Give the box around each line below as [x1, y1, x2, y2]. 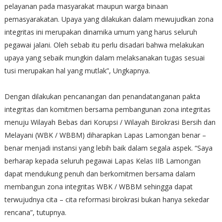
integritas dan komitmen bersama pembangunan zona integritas [4, 104, 211, 114]
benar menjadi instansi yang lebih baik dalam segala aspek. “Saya [4, 143, 213, 153]
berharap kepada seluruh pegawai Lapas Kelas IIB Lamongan [4, 156, 201, 166]
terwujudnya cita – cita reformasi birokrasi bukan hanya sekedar [4, 194, 209, 204]
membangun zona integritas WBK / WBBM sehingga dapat [4, 181, 193, 191]
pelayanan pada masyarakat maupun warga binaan [4, 1, 168, 11]
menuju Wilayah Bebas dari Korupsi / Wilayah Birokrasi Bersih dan [4, 117, 216, 127]
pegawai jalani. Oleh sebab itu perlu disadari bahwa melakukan [4, 40, 204, 50]
